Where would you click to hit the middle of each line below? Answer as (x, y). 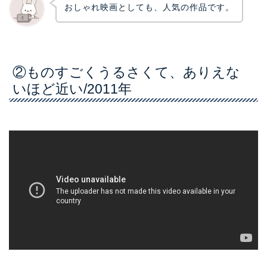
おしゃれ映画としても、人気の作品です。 (149, 7)
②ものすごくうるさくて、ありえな (126, 72)
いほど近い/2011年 (72, 89)
